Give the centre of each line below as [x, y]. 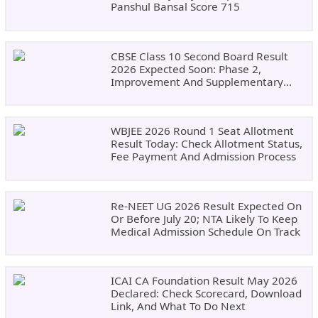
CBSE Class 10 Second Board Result [199, 56]
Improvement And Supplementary [197, 81]
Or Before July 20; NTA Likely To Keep [204, 218]
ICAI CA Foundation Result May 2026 [204, 281]
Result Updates [149, 94]
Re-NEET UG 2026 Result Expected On [206, 205]
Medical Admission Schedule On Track [205, 231]
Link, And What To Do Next [178, 306]
